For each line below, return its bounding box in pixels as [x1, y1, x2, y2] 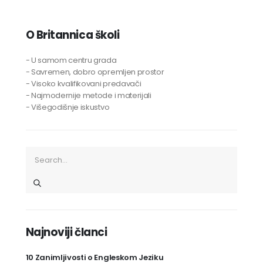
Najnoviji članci [25, 225, 107, 240]
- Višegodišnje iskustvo [25, 101, 110, 113]
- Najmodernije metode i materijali [25, 89, 151, 101]
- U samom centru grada [25, 54, 117, 66]
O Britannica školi [25, 27, 120, 42]
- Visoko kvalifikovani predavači [25, 77, 141, 89]
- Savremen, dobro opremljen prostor [25, 66, 164, 77]
